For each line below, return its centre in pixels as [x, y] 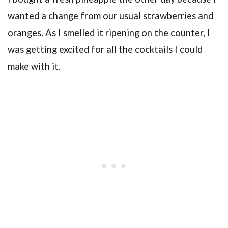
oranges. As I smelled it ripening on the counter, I [109, 32]
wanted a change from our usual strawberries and [110, 16]
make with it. [34, 66]
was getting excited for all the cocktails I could [105, 49]
